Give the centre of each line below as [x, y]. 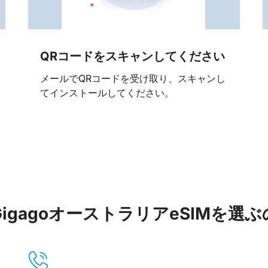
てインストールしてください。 [107, 92]
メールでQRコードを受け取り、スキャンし [133, 78]
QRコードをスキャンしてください [132, 57]
